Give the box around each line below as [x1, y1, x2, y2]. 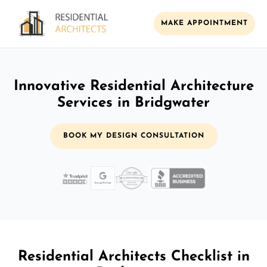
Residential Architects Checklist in [17, 249, 250, 264]
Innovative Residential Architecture [13, 79, 254, 94]
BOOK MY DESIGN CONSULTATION [63, 132, 204, 139]
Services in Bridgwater [57, 95, 210, 110]
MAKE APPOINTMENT [161, 20, 248, 27]
